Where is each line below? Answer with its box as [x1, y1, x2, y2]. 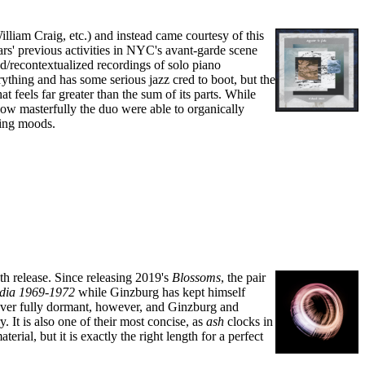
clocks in [224, 314, 273, 329]
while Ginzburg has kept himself [75, 285, 245, 300]
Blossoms [172, 270, 221, 285]
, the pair [221, 270, 266, 285]
